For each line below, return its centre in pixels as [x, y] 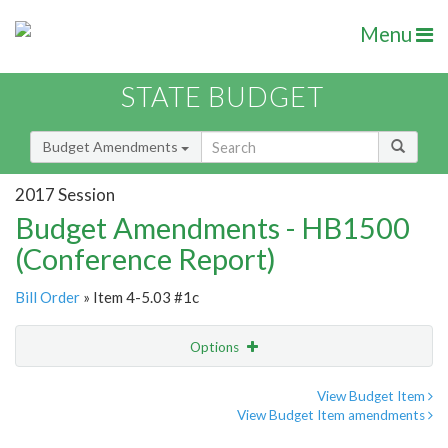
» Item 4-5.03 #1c [139, 297]
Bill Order [47, 297]
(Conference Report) [145, 259]
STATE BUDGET [222, 97]
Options [216, 347]
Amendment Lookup [83, 430]
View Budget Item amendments [332, 415]
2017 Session [65, 194]
